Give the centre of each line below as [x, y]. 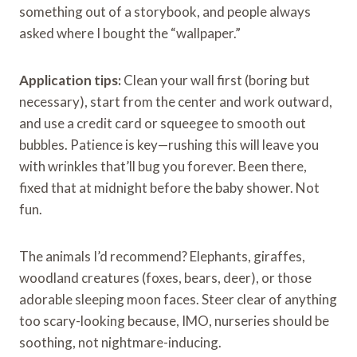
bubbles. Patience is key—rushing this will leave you [169, 144]
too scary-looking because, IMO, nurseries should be [174, 320]
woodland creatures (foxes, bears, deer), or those [165, 277]
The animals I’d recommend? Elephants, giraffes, [162, 256]
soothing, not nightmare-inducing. [120, 342]
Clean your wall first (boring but [216, 80]
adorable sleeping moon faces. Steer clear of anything [178, 299]
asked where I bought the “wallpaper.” [130, 33]
